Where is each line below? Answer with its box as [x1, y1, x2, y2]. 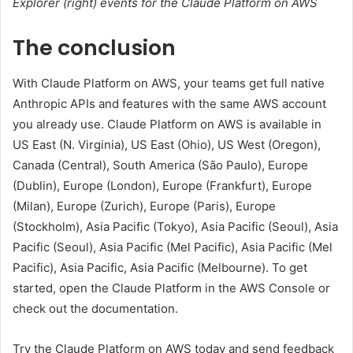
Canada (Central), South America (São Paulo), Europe [13, 157, 308, 173]
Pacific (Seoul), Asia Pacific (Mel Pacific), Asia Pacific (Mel [13, 239, 333, 255]
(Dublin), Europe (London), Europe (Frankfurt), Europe [13, 177, 312, 193]
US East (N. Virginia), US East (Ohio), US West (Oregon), [13, 136, 321, 152]
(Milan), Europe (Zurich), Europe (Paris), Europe [13, 198, 276, 214]
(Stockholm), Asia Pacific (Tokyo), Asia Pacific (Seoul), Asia [13, 218, 338, 234]
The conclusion [13, 33, 176, 63]
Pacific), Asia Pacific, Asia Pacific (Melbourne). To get [13, 259, 307, 275]
